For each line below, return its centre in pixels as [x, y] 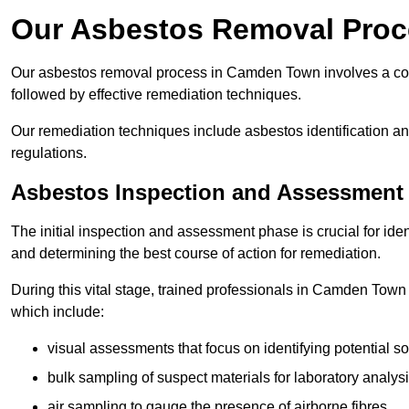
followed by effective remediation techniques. [156, 94]
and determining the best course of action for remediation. [196, 253]
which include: [58, 311]
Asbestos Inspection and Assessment [207, 192]
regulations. [49, 152]
